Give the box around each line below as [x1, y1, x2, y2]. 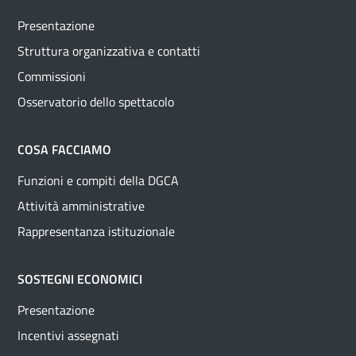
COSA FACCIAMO [17, 140, 111, 160]
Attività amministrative [17, 196, 145, 216]
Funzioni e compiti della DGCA [17, 171, 179, 191]
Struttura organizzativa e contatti [17, 41, 200, 61]
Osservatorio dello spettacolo [17, 92, 174, 112]
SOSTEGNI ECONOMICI [17, 269, 142, 289]
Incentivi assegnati [17, 326, 119, 346]
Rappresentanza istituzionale [17, 222, 175, 242]
